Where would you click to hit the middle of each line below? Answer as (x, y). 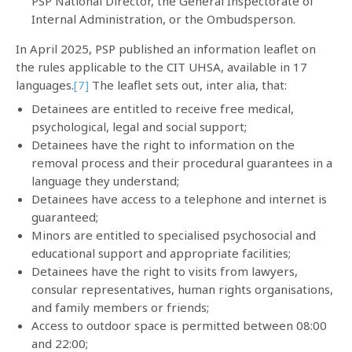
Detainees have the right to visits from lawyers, (165, 271)
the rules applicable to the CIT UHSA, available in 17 (161, 66)
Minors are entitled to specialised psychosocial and (174, 235)
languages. (45, 84)
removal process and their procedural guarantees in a (182, 163)
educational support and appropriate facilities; (161, 253)
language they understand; (105, 181)
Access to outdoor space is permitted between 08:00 (179, 325)
